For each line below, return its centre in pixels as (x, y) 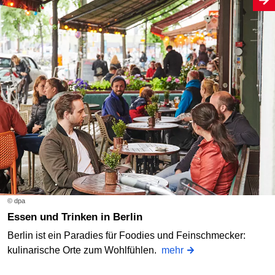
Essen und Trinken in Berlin (78, 217)
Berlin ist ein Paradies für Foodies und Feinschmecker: (126, 235)
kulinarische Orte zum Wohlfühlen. (84, 250)
